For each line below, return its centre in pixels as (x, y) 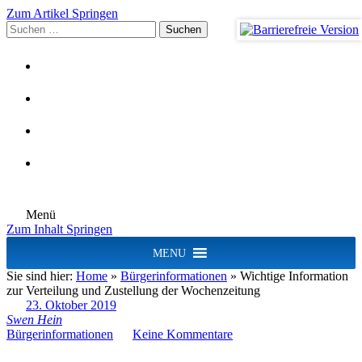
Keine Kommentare (183, 334)
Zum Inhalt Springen (59, 229)
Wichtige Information (294, 276)
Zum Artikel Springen (62, 13)
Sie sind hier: (41, 276)
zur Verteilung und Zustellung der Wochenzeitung (133, 290)
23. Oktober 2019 (71, 305)
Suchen (25, 27)
